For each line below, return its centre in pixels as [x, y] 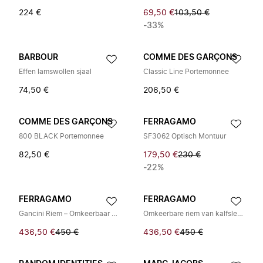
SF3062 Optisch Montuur [185, 136]
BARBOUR [38, 58]
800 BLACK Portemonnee [61, 136]
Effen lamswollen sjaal [55, 72]
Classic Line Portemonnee [186, 72]
